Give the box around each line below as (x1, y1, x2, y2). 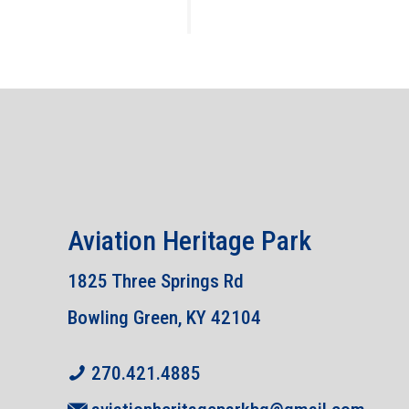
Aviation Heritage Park (68, 225, 311, 257)
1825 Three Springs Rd (68, 270, 244, 292)
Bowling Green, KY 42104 (68, 307, 261, 329)
